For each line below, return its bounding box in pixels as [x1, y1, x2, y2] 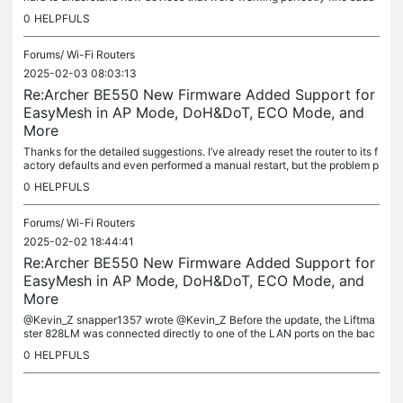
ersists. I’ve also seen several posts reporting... [23, 172, 254, 185]
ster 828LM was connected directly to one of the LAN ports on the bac [23, 327, 375, 340]
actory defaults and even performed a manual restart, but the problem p [23, 158, 379, 172]
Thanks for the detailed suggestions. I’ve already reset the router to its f [23, 145, 378, 158]
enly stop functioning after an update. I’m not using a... [23, 4, 292, 17]
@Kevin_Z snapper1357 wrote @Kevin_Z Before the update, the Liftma [23, 313, 375, 327]
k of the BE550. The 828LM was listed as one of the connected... [23, 340, 345, 354]
